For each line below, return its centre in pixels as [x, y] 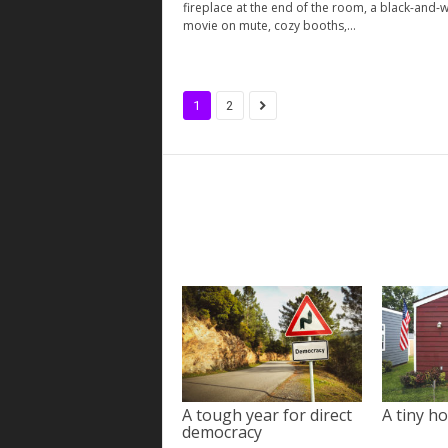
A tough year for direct [266, 415]
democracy [221, 432]
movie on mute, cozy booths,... [269, 25]
